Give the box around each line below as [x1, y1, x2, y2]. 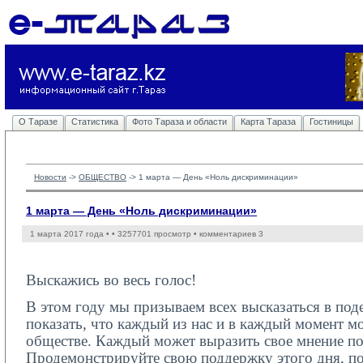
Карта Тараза [241, 117, 296, 126]
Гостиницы [310, 117, 353, 126]
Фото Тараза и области [132, 117, 227, 126]
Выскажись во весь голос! [26, 271, 196, 288]
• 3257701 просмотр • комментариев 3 [112, 229, 263, 238]
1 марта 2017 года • [30, 229, 112, 238]
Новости [34, 173, 66, 181]
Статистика [71, 117, 118, 126]
